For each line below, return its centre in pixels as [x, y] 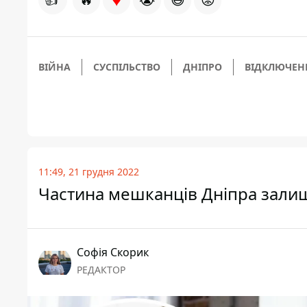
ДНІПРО [202, 66]
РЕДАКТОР [101, 269]
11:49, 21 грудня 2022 [89, 171]
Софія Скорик [113, 252]
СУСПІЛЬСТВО [127, 66]
